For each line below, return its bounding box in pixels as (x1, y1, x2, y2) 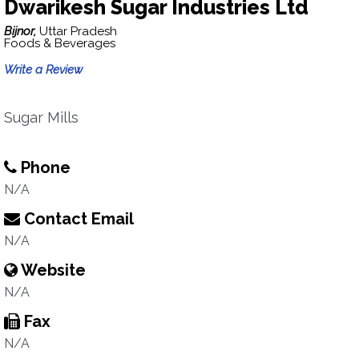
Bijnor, (4, 24, 39, 38)
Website (18, 260, 86, 280)
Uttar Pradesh (39, 24, 117, 38)
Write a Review (4, 63, 83, 77)
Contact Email (20, 209, 134, 228)
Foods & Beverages (4, 36, 115, 50)
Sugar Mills (4, 109, 79, 126)
